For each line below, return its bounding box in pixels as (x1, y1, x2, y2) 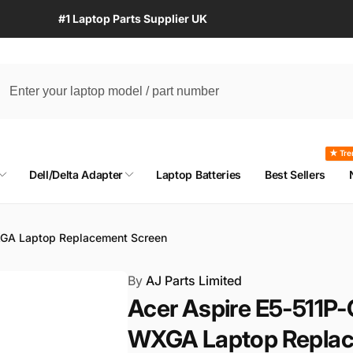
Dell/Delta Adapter (28, 167, 124, 181)
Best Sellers (264, 167, 326, 181)
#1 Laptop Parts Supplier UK (58, 12, 207, 25)
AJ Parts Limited (142, 272, 242, 288)
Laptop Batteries (156, 167, 241, 181)
